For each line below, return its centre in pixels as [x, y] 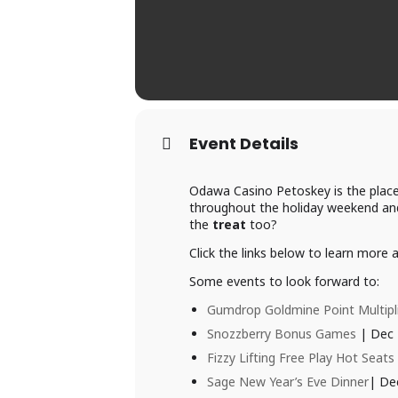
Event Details [244, 144]
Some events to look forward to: [284, 282]
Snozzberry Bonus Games [282, 334]
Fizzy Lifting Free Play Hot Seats [301, 358]
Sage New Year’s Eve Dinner [288, 382]
